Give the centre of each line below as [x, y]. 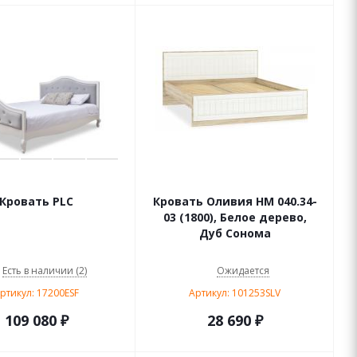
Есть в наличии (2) [44, 271]
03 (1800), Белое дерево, [235, 217]
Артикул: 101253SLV [235, 293]
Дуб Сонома [235, 233]
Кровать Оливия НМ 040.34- [235, 201]
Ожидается [243, 271]
